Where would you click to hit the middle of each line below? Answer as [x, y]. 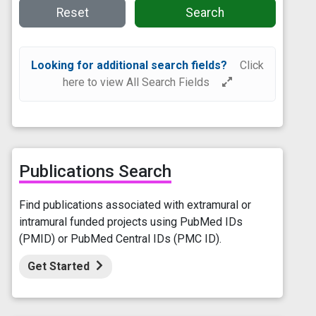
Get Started [60, 267]
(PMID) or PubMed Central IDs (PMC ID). [121, 239]
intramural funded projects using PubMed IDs [131, 222]
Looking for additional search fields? [129, 66]
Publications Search [96, 172]
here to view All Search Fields [137, 83]
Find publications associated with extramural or [135, 205]
